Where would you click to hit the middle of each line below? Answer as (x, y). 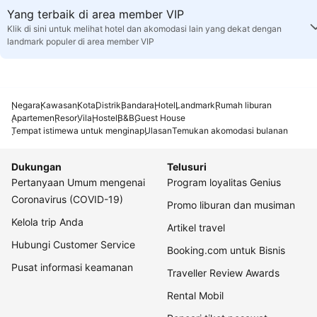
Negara (26, 105)
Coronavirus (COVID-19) (67, 200)
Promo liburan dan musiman (231, 205)
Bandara (138, 105)
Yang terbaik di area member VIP (96, 15)
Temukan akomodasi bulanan (230, 131)
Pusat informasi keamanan (72, 267)
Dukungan (36, 167)
